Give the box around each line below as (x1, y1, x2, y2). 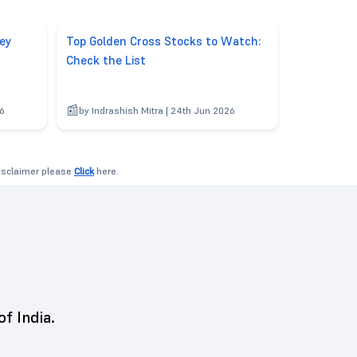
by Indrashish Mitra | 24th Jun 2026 (79, 104, 236, 116)
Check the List (66, 52, 147, 68)
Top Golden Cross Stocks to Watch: (66, 33, 261, 49)
